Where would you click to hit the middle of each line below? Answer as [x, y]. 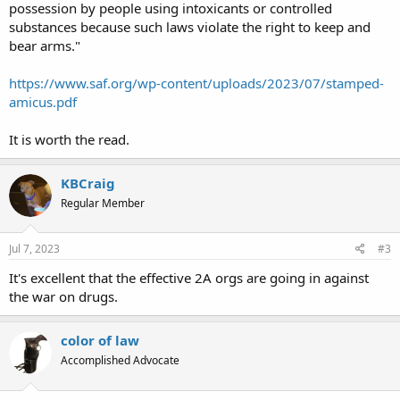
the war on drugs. [63, 296]
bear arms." [45, 45]
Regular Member [103, 203]
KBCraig [88, 183]
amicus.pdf [43, 101]
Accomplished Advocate [120, 360]
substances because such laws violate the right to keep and [190, 26]
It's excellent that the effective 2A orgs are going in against [189, 278]
